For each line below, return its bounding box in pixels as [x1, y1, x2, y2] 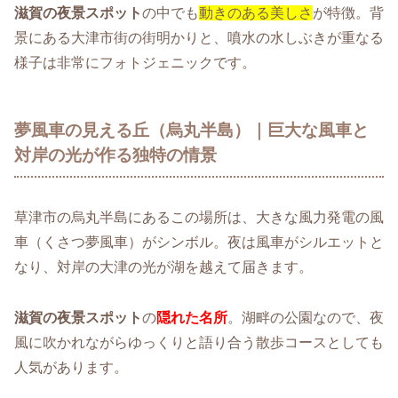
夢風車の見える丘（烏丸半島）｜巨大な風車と [14, 120, 369, 139]
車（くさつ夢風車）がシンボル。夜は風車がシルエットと [14, 235, 384, 251]
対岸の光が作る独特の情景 [14, 145, 217, 164]
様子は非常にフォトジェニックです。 [14, 54, 256, 70]
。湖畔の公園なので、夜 [227, 310, 384, 326]
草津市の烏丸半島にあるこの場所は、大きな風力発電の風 [14, 210, 384, 226]
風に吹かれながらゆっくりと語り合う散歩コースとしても [14, 335, 384, 351]
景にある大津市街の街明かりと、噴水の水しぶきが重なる [14, 29, 384, 45]
